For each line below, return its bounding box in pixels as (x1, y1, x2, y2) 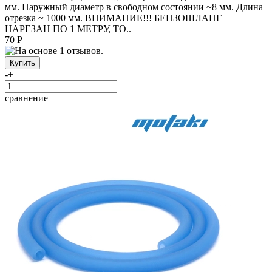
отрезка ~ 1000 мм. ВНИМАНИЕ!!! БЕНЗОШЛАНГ (5, 12, 222, 23)
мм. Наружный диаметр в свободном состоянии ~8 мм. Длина (5, 1, 263, 12)
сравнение (5, 92, 48, 103)
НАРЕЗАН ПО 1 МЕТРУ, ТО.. (5, 23, 131, 34)
